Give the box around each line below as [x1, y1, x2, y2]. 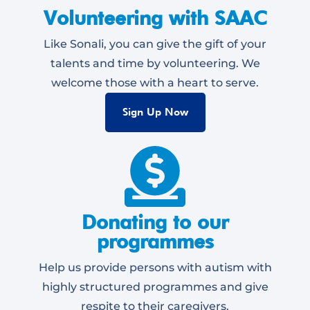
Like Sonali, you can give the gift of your [44, 37, 266, 51]
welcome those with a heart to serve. [51, 76, 259, 90]
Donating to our [82, 210, 228, 235]
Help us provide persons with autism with [38, 261, 272, 275]
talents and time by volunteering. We [50, 57, 260, 71]
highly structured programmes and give [42, 280, 268, 294]
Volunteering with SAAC [43, 6, 267, 30]
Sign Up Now [122, 106, 188, 119]
